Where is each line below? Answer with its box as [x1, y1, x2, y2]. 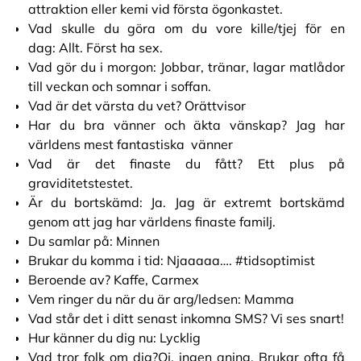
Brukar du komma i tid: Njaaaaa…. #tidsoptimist [28, 252, 315, 268]
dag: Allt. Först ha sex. [28, 39, 163, 56]
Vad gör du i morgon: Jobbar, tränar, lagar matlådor [28, 59, 345, 75]
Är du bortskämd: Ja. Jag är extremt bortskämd [28, 194, 345, 210]
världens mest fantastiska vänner [28, 136, 233, 152]
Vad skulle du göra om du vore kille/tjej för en [28, 20, 345, 36]
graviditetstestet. [28, 175, 133, 191]
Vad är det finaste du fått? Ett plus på [28, 156, 345, 172]
